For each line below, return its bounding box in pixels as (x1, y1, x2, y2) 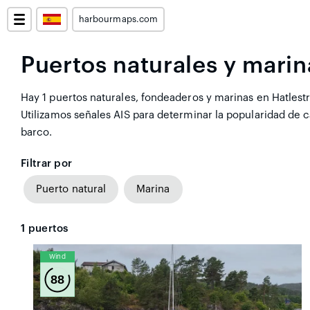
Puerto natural (36, 184, 107, 194)
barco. (21, 127, 53, 138)
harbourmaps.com (79, 15, 158, 24)
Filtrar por (21, 158, 73, 169)
